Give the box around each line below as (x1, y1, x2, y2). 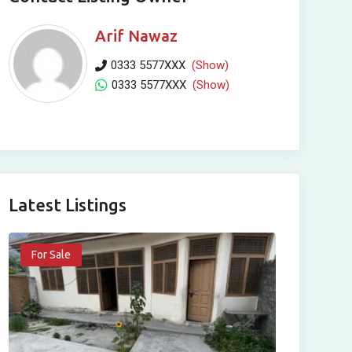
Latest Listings (8, 195, 126, 214)
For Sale (31, 248, 71, 261)
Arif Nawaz (94, 27, 178, 45)
